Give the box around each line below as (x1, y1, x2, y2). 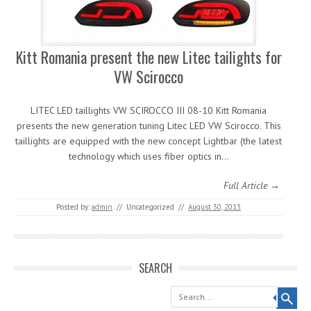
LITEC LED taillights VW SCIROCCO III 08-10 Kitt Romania (31, 104, 267, 117)
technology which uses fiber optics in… (68, 150, 229, 162)
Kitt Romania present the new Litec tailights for (15, 46, 282, 68)
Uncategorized (124, 202, 176, 212)
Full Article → (224, 179, 280, 192)
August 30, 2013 (188, 202, 241, 212)
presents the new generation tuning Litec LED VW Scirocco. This (16, 119, 281, 132)
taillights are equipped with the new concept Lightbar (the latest (15, 135, 282, 147)
